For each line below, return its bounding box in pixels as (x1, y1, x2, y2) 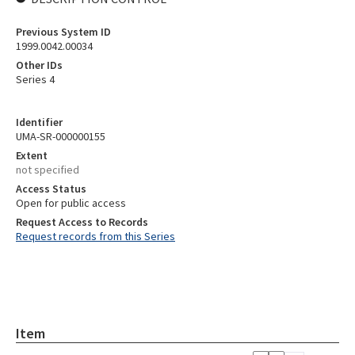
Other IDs (16, 58, 63, 72)
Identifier (16, 115, 63, 129)
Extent (16, 148, 48, 162)
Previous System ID (16, 25, 111, 39)
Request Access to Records (16, 215, 148, 229)
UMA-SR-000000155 (16, 129, 105, 143)
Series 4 (16, 72, 55, 86)
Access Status (16, 181, 86, 196)
